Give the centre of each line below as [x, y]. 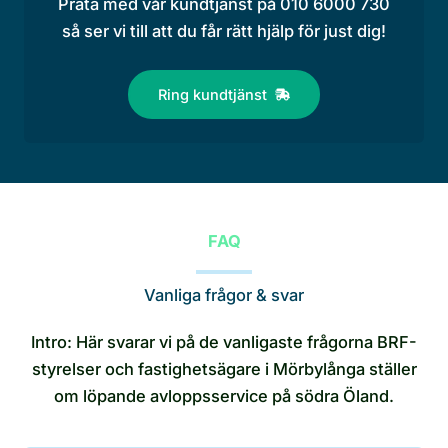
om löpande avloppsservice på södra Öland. [224, 396]
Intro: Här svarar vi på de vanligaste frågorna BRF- [224, 342]
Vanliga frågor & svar [224, 295]
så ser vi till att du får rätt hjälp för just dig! [224, 31]
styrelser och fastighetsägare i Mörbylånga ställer [224, 369]
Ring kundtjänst [212, 94]
